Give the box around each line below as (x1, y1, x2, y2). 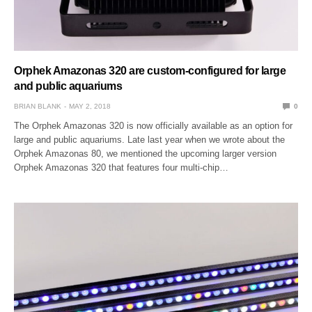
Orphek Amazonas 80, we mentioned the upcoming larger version (14, 148, 277, 159)
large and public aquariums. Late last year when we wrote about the (14, 134, 286, 145)
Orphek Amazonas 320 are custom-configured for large (14, 64, 286, 77)
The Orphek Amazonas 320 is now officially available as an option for (14, 120, 293, 131)
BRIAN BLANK (14, 102, 61, 110)
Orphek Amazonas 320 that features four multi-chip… (14, 162, 229, 173)
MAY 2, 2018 (69, 102, 111, 110)
